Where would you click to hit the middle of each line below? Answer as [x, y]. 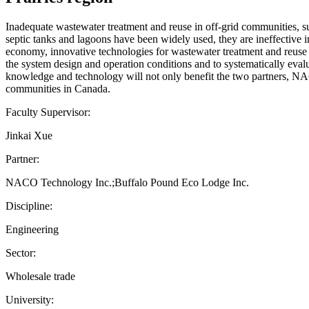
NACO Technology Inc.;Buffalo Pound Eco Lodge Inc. [127, 182]
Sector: [21, 252]
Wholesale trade [40, 276]
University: [30, 299]
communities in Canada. [58, 88]
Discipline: [29, 206]
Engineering [32, 229]
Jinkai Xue [29, 135]
